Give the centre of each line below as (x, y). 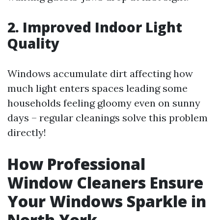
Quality (33, 43)
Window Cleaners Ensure (105, 182)
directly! (27, 132)
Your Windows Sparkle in (107, 201)
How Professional (76, 164)
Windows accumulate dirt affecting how (100, 73)
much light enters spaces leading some (97, 88)
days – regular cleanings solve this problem (108, 118)
